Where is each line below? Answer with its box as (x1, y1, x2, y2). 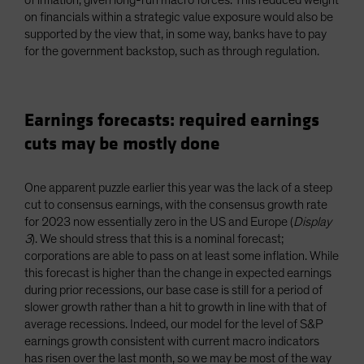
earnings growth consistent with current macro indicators (24, 334, 319, 348)
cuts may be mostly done (24, 132, 220, 155)
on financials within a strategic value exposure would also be (24, 10, 333, 24)
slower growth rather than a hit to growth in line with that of (24, 300, 327, 314)
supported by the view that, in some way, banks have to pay (24, 27, 327, 41)
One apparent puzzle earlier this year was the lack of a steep (24, 180, 332, 194)
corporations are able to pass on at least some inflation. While (24, 249, 339, 262)
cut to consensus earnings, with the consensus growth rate (24, 197, 327, 211)
